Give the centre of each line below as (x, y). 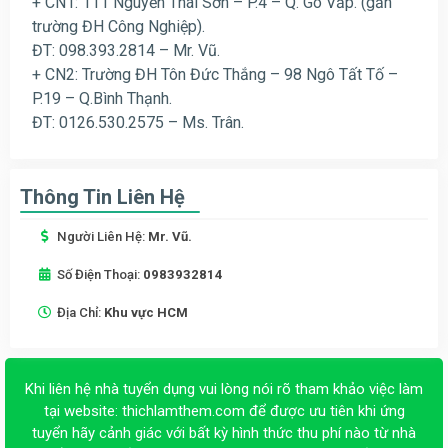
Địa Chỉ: (80, 312)
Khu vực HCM (146, 312)
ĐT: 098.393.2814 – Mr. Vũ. (126, 50)
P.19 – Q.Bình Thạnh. (102, 98)
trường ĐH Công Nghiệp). (118, 26)
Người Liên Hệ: (102, 236)
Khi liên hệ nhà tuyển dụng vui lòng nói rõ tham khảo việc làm (224, 388)
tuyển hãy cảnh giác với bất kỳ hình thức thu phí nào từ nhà (224, 432)
